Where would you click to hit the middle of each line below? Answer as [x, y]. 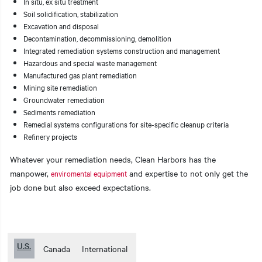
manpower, [30, 173]
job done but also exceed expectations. [82, 187]
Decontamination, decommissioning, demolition [98, 38]
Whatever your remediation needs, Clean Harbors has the [113, 159]
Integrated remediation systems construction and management [123, 50]
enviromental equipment [89, 173]
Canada [57, 248]
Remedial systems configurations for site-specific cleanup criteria [126, 124]
